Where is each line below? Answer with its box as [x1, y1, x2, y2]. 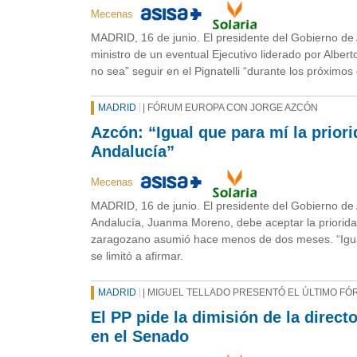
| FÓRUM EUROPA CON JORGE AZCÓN [140, 102, 318, 112]
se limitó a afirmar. [91, 249, 183, 262]
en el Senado [91, 327, 189, 345]
